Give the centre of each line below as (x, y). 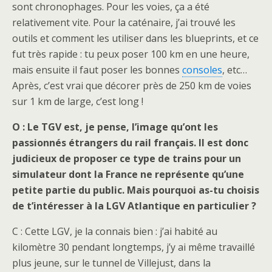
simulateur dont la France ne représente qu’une (128, 174)
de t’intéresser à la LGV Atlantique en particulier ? (134, 206)
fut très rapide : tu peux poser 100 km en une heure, (131, 54)
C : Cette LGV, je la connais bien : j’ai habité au (115, 231)
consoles (202, 70)
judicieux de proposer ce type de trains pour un (127, 158)
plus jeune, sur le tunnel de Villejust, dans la (111, 263)
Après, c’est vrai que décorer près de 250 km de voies (132, 86)
